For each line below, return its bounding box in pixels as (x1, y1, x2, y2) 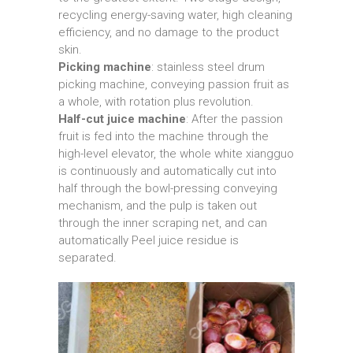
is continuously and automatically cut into (58, 164, 277, 179)
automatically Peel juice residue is (58, 233, 239, 248)
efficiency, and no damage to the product (58, 25, 279, 40)
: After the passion (186, 112, 283, 127)
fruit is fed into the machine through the (58, 129, 269, 144)
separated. (58, 251, 117, 266)
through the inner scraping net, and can (58, 216, 267, 231)
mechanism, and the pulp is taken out (58, 199, 257, 214)
